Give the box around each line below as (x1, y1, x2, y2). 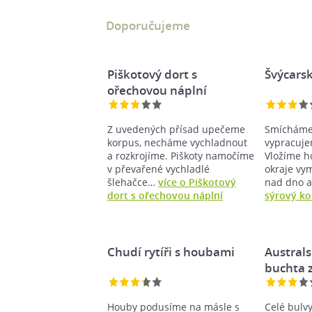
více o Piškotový (158, 175, 236, 189)
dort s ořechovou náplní (107, 189, 223, 202)
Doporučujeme (106, 17, 190, 33)
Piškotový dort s (107, 66, 197, 82)
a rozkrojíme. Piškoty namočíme (107, 149, 254, 162)
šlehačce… (107, 175, 158, 189)
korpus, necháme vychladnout (107, 136, 247, 149)
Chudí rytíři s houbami (107, 244, 235, 260)
